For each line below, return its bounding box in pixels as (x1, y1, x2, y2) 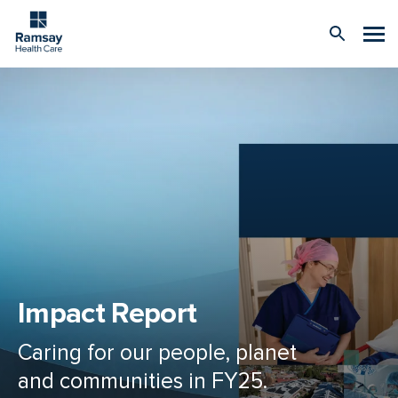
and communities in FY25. (18, 367, 267, 394)
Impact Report (18, 295, 197, 331)
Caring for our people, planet (18, 338, 297, 366)
